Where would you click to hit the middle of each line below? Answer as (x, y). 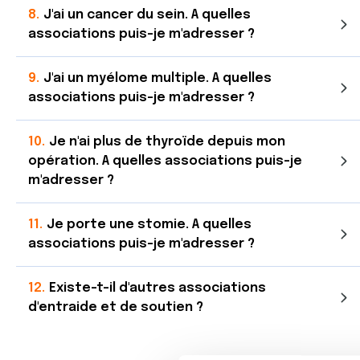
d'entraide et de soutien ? (116, 307)
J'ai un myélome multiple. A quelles (157, 78)
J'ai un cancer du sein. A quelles (147, 15)
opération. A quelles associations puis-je (165, 161)
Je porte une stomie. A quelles (149, 225)
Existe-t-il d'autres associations (157, 288)
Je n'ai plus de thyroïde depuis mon (167, 142)
